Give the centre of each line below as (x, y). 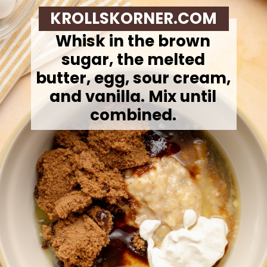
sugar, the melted (133, 60)
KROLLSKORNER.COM (133, 19)
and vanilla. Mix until (133, 97)
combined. (133, 115)
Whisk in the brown (133, 41)
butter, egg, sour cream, (133, 78)
